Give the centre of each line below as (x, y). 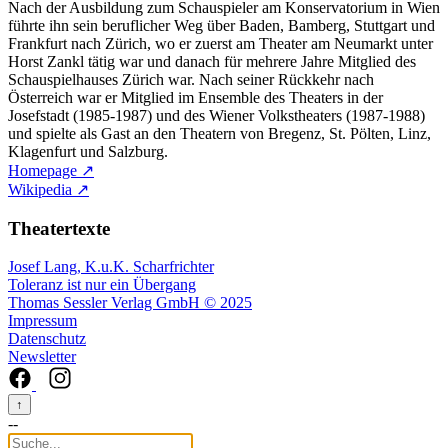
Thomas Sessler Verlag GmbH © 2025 (130, 303)
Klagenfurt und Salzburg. (88, 151)
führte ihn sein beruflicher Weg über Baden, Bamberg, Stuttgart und (221, 25)
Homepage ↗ (51, 170)
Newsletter (42, 357)
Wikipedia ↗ (48, 189)
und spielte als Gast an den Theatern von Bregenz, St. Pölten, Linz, (219, 133)
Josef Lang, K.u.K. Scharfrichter (111, 267)
